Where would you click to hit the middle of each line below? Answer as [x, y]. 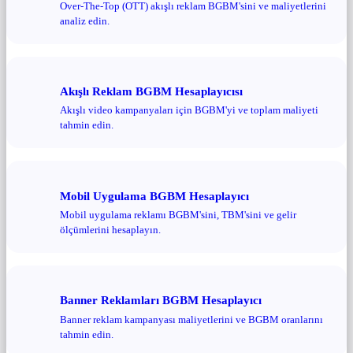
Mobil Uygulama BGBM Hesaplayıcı [154, 195]
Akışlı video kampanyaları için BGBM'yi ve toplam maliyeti [189, 110]
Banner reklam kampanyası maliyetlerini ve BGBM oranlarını [191, 319]
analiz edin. [85, 20]
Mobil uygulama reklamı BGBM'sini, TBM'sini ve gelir [178, 215]
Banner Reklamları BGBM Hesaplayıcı [161, 300]
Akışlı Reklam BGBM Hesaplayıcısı [151, 91]
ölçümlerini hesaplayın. [110, 230]
